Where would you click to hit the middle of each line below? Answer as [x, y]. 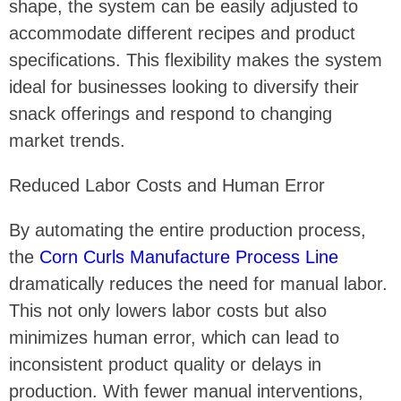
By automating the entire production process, [188, 230]
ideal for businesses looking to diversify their [184, 87]
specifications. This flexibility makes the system [196, 60]
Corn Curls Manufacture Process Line [189, 257]
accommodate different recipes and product [182, 34]
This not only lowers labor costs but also [168, 311]
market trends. [67, 141]
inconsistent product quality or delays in [165, 365]
